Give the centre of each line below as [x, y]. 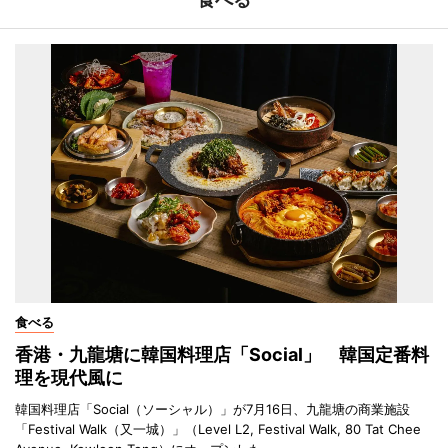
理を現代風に [69, 377]
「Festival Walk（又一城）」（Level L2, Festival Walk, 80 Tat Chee [218, 428]
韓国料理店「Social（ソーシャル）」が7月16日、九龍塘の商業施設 [212, 408]
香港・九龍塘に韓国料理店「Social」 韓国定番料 [222, 354]
